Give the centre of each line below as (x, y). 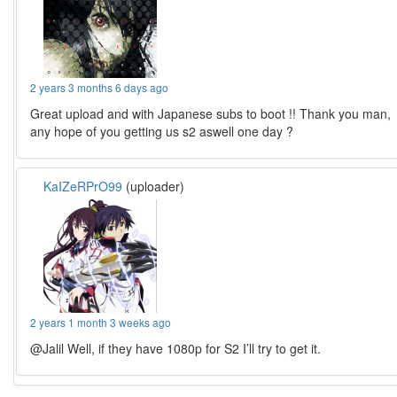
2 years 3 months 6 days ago (100, 87)
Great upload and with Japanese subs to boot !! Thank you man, (211, 113)
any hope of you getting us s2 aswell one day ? (162, 131)
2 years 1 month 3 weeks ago (101, 322)
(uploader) (154, 186)
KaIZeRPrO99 (83, 186)
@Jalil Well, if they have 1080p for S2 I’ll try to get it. (176, 348)
